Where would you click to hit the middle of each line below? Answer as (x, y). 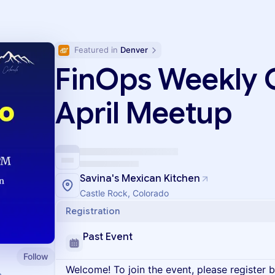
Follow (36, 256)
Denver (134, 50)
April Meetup (144, 114)
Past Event (108, 237)
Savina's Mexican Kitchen (140, 179)
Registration (93, 211)
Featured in (97, 50)
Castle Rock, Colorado (124, 193)
